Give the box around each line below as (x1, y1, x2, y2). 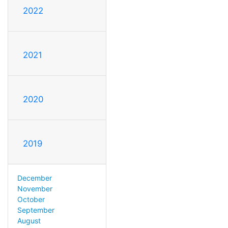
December (17, 174, 52, 183)
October (17, 195, 45, 204)
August (17, 216, 41, 225)
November (17, 184, 52, 193)
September (17, 206, 54, 215)
